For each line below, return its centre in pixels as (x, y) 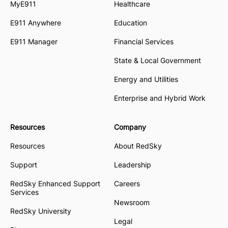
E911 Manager (34, 41)
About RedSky (138, 146)
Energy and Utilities (146, 79)
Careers (127, 183)
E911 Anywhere (36, 23)
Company (130, 127)
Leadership (133, 165)
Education (131, 23)
